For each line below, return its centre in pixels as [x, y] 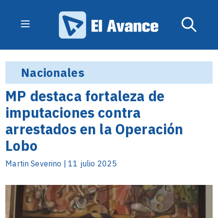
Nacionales [53, 73]
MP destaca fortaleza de [85, 96]
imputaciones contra [73, 112]
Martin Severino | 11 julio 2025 [61, 163]
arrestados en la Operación [94, 129]
